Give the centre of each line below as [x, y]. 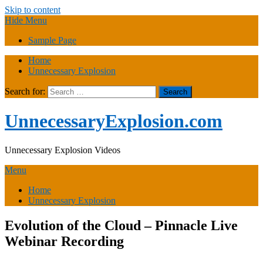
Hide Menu [26, 20]
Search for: [25, 91]
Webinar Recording [64, 241]
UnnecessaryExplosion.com [114, 121]
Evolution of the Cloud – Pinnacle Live [121, 225]
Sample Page [52, 40]
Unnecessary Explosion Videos [63, 150]
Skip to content [33, 10]
